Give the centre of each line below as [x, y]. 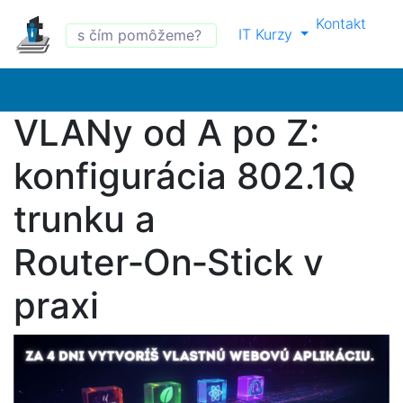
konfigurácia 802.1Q [185, 176]
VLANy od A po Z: [166, 133]
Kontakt [341, 23]
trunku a [85, 219]
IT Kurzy [267, 34]
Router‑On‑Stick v [169, 262]
